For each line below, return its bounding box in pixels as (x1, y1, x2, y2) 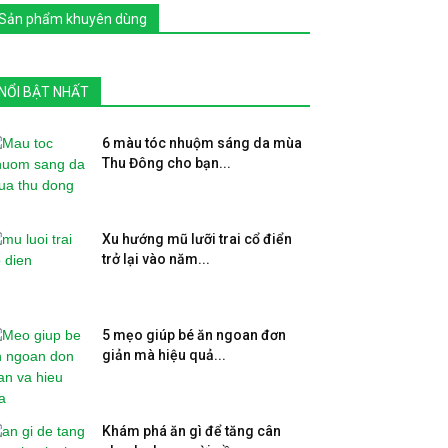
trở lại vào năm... (102, 250, 210, 267)
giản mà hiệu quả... (102, 346, 226, 363)
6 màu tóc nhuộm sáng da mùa (102, 134, 302, 151)
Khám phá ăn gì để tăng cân (102, 422, 281, 439)
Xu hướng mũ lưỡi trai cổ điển (102, 230, 292, 247)
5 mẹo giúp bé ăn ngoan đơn (102, 326, 286, 343)
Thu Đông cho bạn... (102, 154, 231, 171)
